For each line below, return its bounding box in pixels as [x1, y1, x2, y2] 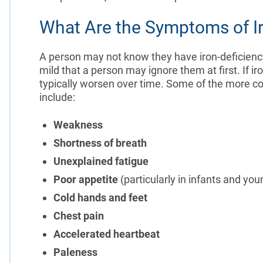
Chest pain [53, 209, 104, 222]
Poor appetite [53, 173, 120, 186]
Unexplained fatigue [53, 154, 149, 167]
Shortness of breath [53, 136, 147, 149]
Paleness [53, 245, 97, 258]
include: [39, 90, 75, 103]
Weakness [53, 118, 103, 131]
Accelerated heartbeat [53, 227, 160, 240]
